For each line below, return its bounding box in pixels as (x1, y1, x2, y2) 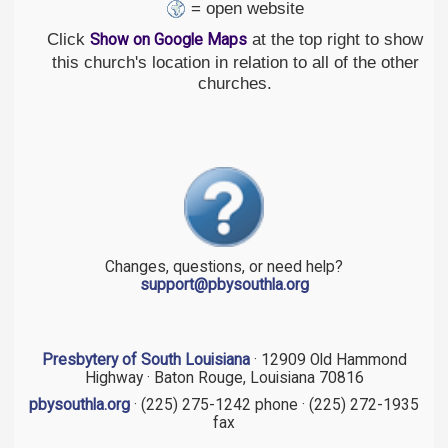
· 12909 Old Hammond (249, 350, 407, 369)
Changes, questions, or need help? (105, 258, 343, 277)
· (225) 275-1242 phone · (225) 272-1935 (130, 395, 419, 414)
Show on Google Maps (90, 30, 247, 49)
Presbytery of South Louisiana (41, 350, 250, 369)
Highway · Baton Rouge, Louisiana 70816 (84, 368, 364, 387)
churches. (198, 72, 272, 93)
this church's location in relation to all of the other (51, 51, 419, 72)
